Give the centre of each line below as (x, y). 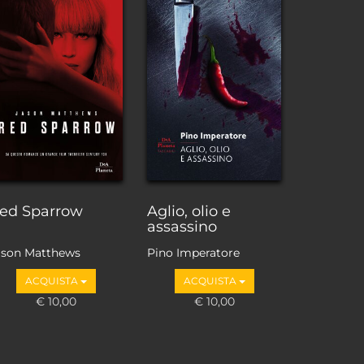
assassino (182, 227)
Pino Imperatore (193, 252)
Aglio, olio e (189, 212)
